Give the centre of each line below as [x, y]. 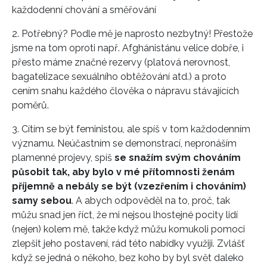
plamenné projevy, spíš [63, 158]
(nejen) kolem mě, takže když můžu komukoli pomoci [128, 229]
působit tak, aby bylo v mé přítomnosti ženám [123, 172]
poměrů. [32, 105]
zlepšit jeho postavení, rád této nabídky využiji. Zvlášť [128, 244]
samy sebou [42, 201]
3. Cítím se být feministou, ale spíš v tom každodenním [131, 129]
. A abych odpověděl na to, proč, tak [151, 201]
